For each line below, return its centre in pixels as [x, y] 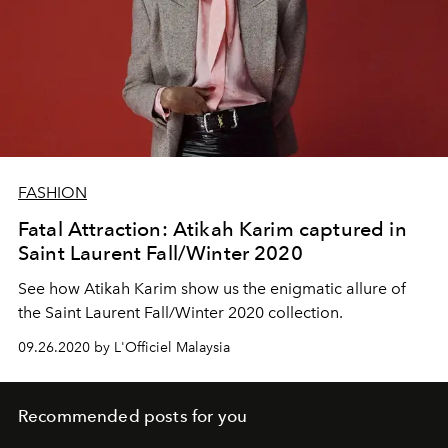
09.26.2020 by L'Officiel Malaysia [124, 348]
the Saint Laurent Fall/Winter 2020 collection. [180, 313]
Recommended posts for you [132, 416]
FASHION [52, 193]
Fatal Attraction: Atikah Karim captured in [212, 229]
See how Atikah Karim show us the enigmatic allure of [212, 289]
